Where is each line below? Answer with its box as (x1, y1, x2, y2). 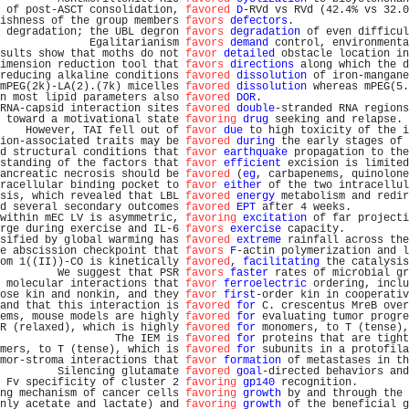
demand (230, 37, 268, 49)
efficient (224, 157, 281, 170)
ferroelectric (224, 278, 307, 290)
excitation (243, 212, 307, 225)
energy (236, 190, 275, 203)
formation (224, 354, 281, 367)
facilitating (243, 256, 320, 268)
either (224, 179, 262, 192)
